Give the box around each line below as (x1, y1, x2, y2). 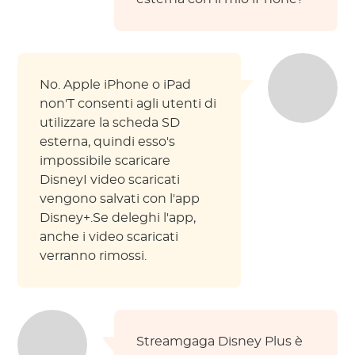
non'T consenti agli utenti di (40, 97, 217, 111)
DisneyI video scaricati (40, 174, 181, 187)
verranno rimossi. (40, 250, 147, 263)
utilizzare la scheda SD (40, 116, 181, 130)
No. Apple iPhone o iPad (40, 78, 192, 92)
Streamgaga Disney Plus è (136, 335, 303, 349)
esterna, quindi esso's (40, 136, 176, 149)
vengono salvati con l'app (40, 193, 200, 206)
